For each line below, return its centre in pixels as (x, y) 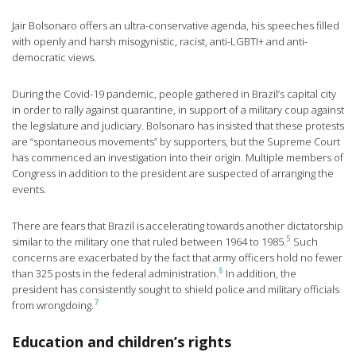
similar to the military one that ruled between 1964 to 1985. (149, 242)
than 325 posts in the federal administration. (115, 274)
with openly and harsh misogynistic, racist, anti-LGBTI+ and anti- (160, 42)
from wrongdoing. (53, 306)
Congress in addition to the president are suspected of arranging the (173, 174)
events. (29, 190)
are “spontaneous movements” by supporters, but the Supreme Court (176, 142)
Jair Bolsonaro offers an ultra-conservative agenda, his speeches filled (176, 26)
